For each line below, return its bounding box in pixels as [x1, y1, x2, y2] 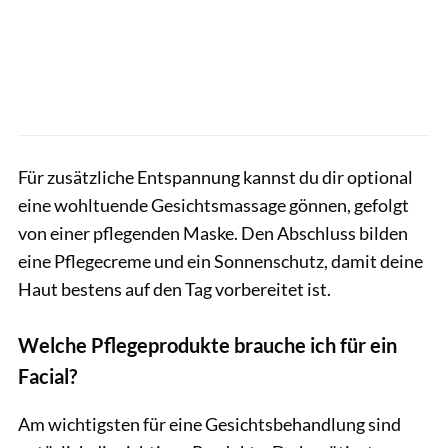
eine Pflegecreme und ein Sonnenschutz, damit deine [18, 249, 423, 272]
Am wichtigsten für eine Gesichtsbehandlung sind [18, 412, 401, 435]
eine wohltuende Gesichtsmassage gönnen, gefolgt [18, 193, 409, 216]
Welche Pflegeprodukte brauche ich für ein [18, 332, 397, 357]
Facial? [18, 363, 77, 388]
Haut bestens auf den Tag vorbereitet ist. [18, 277, 331, 300]
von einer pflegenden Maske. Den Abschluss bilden [18, 221, 408, 244]
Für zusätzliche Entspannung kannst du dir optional [18, 165, 413, 188]
